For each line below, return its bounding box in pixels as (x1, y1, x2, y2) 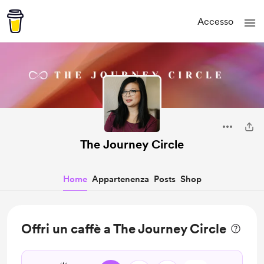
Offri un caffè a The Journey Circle (21, 221, 226, 236)
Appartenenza (91, 174, 149, 184)
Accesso (197, 15, 233, 27)
